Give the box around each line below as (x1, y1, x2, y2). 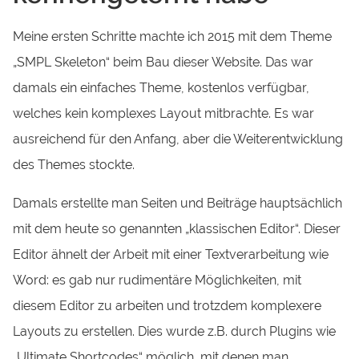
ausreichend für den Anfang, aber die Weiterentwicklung (13, 131, 344, 147)
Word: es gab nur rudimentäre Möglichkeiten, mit (13, 272, 302, 288)
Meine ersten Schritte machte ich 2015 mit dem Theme (13, 29, 333, 45)
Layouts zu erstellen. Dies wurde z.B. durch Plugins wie (13, 324, 337, 340)
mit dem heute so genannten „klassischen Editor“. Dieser (13, 221, 341, 237)
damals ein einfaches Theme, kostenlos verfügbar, (13, 80, 310, 96)
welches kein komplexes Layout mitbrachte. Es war (13, 106, 315, 122)
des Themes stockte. (13, 157, 135, 173)
